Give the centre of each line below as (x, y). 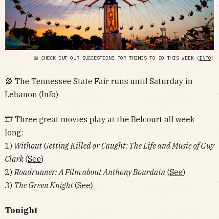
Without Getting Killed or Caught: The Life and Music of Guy (114, 145)
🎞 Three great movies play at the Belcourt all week (100, 119)
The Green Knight (44, 185)
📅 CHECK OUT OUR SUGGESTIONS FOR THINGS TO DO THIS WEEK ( (116, 58)
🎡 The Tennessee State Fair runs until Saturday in (99, 81)
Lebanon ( (23, 94)
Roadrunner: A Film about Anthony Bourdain (90, 172)
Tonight (21, 210)
